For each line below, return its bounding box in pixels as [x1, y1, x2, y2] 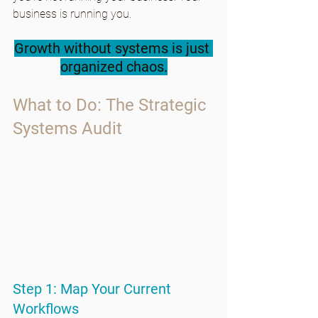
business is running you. [13, 7, 131, 21]
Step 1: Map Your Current [13, 280, 175, 298]
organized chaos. [60, 58, 168, 76]
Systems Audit [13, 119, 122, 139]
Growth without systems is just [14, 40, 213, 57]
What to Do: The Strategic [13, 95, 211, 116]
